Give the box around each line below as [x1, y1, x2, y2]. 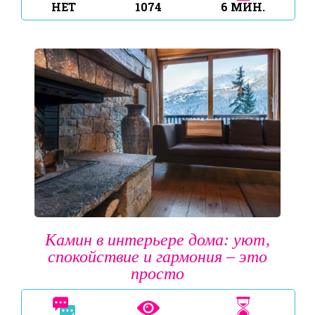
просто [131, 264, 184, 283]
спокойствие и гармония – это [48, 247, 267, 266]
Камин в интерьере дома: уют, [45, 230, 270, 249]
